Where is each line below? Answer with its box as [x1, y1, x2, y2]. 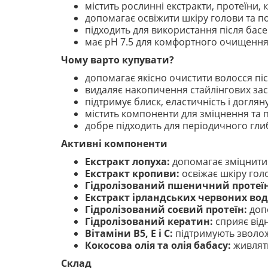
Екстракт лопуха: [85, 155, 170, 168]
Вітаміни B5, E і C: [85, 227, 173, 240]
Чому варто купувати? [61, 53, 174, 66]
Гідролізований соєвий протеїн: [85, 203, 247, 216]
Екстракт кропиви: [85, 167, 179, 180]
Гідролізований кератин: [85, 215, 213, 228]
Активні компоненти [61, 137, 167, 150]
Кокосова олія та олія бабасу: [85, 239, 231, 252]
